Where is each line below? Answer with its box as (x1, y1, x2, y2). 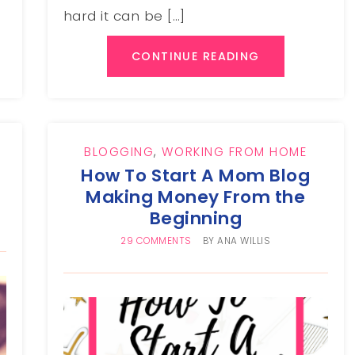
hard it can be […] (63, 6, 185, 25)
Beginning (149, 205, 242, 231)
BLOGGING (84, 143, 155, 160)
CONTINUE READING (131, 48, 260, 64)
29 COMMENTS (120, 234, 192, 247)
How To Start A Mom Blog (81, 162, 311, 188)
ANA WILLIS (217, 234, 271, 247)
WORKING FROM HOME (162, 143, 307, 160)
